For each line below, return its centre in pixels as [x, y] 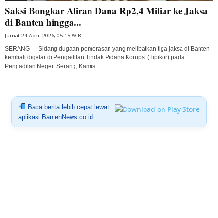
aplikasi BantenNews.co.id [55, 117]
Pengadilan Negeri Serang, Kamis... [52, 66]
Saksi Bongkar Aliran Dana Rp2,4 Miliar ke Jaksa [106, 10]
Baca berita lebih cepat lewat [67, 107]
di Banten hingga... [43, 22]
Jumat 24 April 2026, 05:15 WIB [43, 35]
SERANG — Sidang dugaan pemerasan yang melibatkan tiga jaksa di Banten [107, 48]
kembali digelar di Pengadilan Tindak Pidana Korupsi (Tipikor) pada [95, 57]
